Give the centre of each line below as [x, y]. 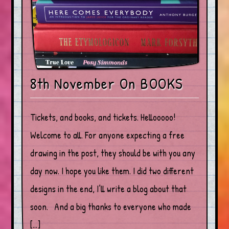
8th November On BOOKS [107, 83]
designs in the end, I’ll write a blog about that [109, 189]
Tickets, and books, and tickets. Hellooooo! [103, 117]
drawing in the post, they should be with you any [113, 153]
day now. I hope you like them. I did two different [112, 171]
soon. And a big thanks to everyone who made [111, 207]
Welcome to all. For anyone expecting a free [108, 135]
